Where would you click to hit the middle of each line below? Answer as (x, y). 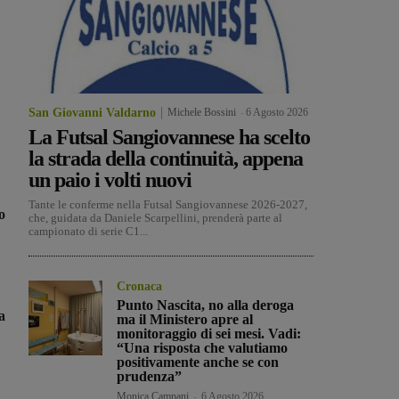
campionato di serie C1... (88, 232)
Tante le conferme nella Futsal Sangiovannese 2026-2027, (168, 205)
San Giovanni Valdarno (92, 113)
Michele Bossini (202, 113)
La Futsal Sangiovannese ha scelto (169, 138)
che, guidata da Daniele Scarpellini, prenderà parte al (155, 218)
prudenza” (150, 377)
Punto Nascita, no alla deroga (206, 305)
